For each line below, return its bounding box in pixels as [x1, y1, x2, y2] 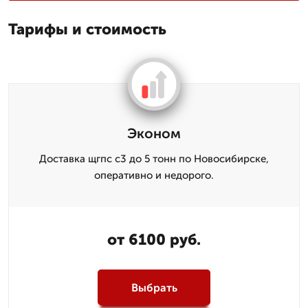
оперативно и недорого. [94, 169, 214, 181]
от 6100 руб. [107, 230, 201, 249]
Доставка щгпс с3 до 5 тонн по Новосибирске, [39, 153, 269, 165]
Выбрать [131, 280, 177, 294]
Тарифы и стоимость [8, 20, 166, 38]
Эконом [127, 125, 181, 142]
